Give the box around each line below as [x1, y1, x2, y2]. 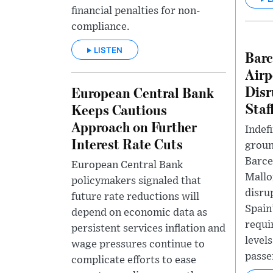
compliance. [71, 21, 130, 33]
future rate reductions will [71, 191, 199, 202]
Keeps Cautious [71, 99, 167, 119]
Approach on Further [71, 116, 197, 136]
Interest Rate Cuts [71, 133, 183, 153]
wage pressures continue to [71, 238, 205, 250]
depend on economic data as [71, 207, 207, 218]
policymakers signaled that [71, 175, 201, 186]
